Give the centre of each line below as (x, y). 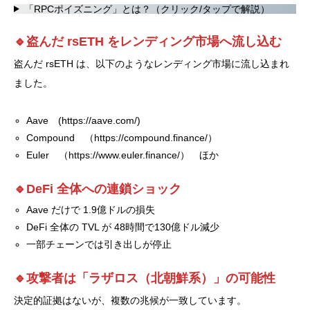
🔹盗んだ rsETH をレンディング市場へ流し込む (148, 41)
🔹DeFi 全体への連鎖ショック (98, 189)
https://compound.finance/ (151, 137)
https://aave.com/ (100, 120)
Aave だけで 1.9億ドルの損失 (91, 209)
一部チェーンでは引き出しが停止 (99, 244)
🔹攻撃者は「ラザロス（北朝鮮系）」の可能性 (145, 278)
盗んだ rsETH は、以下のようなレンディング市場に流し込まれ (152, 63)
